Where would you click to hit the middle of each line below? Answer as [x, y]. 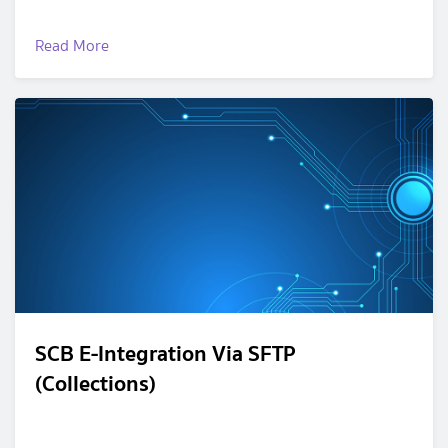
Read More [72, 46]
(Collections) [95, 383]
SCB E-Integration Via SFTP [165, 353]
